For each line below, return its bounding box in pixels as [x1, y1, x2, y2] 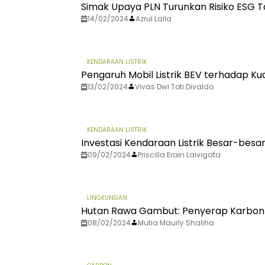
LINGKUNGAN [87, 193, 127, 203]
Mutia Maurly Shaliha [138, 218, 214, 228]
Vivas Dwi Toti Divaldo [135, 82, 214, 92]
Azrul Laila [135, 14, 172, 24]
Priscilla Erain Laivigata [138, 150, 221, 160]
